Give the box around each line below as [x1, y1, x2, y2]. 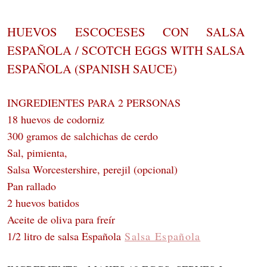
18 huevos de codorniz [7, 112, 105, 127]
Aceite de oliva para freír [7, 212, 116, 227]
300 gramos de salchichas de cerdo [7, 129, 159, 144]
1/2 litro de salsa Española [7, 229, 125, 244]
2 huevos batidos [7, 195, 80, 210]
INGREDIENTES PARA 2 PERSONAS [7, 95, 181, 110]
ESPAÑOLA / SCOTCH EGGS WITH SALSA [7, 42, 246, 59]
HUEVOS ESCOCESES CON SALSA [7, 23, 246, 41]
